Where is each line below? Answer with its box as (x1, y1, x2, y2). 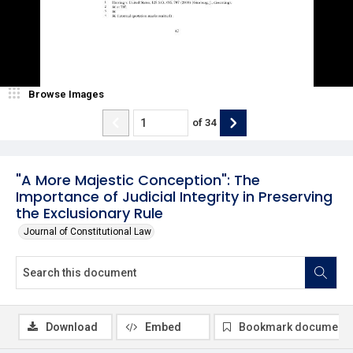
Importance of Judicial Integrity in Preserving (16, 186, 333, 206)
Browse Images (28, 87, 104, 100)
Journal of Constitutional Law (24, 225, 151, 237)
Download (46, 320, 98, 333)
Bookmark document (239, 320, 347, 333)
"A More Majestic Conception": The (16, 169, 260, 190)
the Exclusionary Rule (16, 203, 163, 223)
